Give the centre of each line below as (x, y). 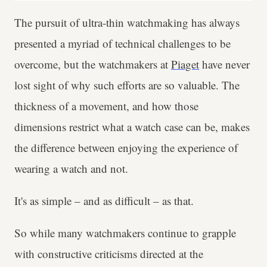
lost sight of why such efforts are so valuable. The (127, 85)
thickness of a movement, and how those (106, 105)
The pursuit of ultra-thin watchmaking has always (127, 22)
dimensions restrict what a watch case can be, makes (132, 126)
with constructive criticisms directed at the (109, 253)
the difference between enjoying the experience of (126, 147)
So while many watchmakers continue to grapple (125, 232)
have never (224, 64)
